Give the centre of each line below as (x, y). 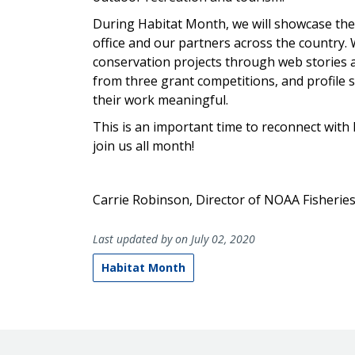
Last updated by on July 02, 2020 (174, 239)
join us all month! (143, 146)
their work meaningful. (160, 100)
